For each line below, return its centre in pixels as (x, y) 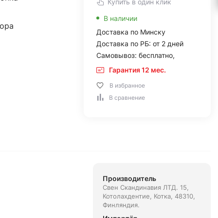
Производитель (129, 178)
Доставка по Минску (131, 32)
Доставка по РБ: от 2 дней (140, 44)
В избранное (127, 85)
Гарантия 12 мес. (137, 70)
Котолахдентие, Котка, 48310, (149, 196)
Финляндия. (121, 205)
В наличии (120, 18)
